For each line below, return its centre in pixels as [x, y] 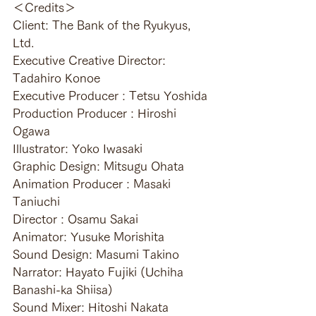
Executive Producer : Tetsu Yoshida [110, 95]
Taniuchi [36, 201]
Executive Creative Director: [91, 60]
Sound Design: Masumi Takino [96, 254]
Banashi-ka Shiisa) [63, 289]
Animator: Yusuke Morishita [89, 236]
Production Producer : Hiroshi [96, 113]
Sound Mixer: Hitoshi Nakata [91, 307]
